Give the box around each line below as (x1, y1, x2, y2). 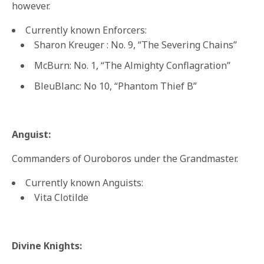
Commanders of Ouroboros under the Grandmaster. (12, 152, 239, 166)
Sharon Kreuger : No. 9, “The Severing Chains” (34, 38, 237, 52)
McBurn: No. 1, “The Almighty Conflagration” (34, 59, 230, 72)
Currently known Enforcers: (25, 24, 147, 37)
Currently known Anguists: (25, 176, 143, 190)
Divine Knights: (12, 239, 82, 253)
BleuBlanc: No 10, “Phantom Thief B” (34, 80, 197, 93)
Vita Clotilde (34, 191, 88, 204)
